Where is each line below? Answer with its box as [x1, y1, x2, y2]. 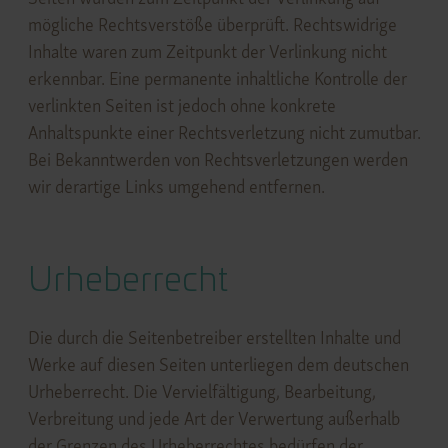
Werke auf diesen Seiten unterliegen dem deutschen [27, 352, 409, 376]
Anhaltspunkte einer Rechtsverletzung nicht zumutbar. [27, 121, 421, 145]
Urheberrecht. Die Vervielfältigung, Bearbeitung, [27, 379, 376, 403]
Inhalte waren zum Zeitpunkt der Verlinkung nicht [27, 40, 387, 64]
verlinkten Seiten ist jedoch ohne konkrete [27, 94, 336, 118]
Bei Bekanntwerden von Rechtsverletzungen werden [27, 148, 408, 172]
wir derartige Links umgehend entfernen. [27, 175, 325, 199]
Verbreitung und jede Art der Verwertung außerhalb [27, 406, 400, 430]
